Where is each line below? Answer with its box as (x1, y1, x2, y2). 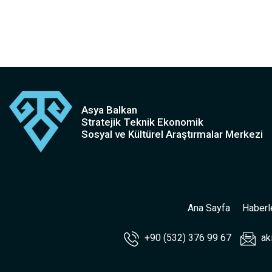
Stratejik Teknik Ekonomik (81, 115, 203, 128)
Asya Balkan (81, 103, 137, 116)
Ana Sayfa (188, 202, 230, 214)
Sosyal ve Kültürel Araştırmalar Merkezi (81, 127, 263, 140)
